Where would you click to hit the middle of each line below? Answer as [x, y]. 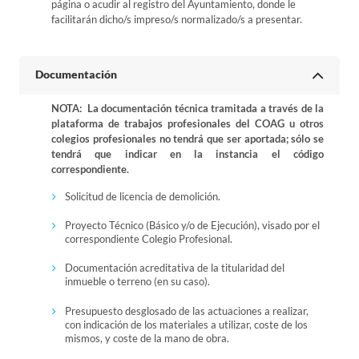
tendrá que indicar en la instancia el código [188, 154]
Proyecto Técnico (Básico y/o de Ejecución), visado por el [192, 226]
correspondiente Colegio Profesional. [148, 239]
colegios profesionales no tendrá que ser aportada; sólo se [188, 139]
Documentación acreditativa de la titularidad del [174, 268]
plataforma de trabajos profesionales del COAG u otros [188, 123]
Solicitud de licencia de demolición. [142, 196]
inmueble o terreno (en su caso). [137, 282]
